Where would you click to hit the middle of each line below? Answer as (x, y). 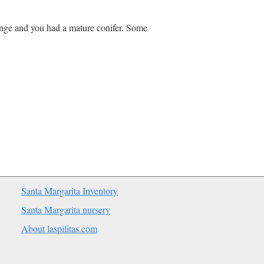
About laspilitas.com (59, 228)
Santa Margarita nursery (66, 209)
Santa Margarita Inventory (70, 191)
